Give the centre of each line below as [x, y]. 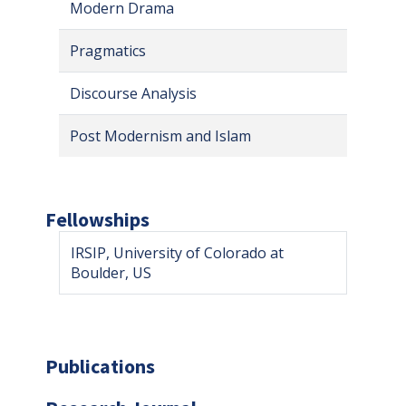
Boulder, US [111, 272]
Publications [100, 366]
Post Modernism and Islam [160, 135]
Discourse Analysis [133, 93]
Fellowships [97, 219]
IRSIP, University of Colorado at [177, 252]
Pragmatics [108, 50]
